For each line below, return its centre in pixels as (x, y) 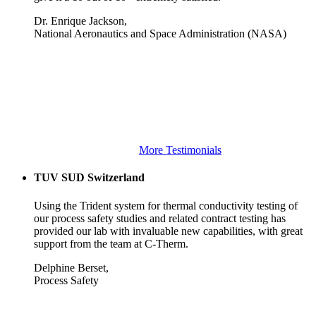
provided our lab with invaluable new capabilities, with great (168, 231)
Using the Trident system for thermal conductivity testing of (166, 205)
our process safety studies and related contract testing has (160, 218)
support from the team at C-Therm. (111, 243)
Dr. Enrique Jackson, (80, 21)
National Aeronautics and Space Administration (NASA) (160, 34)
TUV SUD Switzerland (89, 178)
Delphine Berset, (71, 267)
